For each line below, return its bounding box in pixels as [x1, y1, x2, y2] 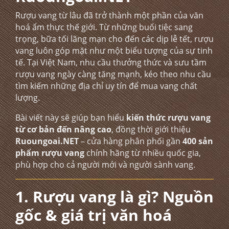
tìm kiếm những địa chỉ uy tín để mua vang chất [15, 80, 197, 91]
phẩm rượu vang [15, 147, 84, 158]
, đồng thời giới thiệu [111, 124, 191, 135]
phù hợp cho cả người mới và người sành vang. [15, 159, 195, 170]
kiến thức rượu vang [126, 112, 211, 123]
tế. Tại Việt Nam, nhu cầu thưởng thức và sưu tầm [15, 57, 207, 68]
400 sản [182, 135, 213, 147]
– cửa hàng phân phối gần [79, 135, 182, 147]
